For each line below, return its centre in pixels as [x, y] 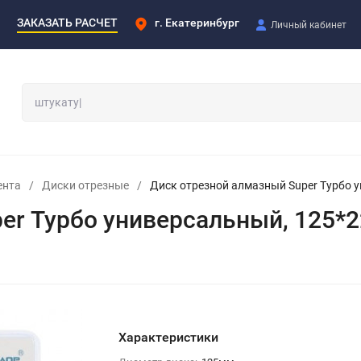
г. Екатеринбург [197, 22]
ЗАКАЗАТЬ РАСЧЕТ [67, 22]
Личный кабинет [309, 25]
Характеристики [168, 337]
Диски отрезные [85, 185]
